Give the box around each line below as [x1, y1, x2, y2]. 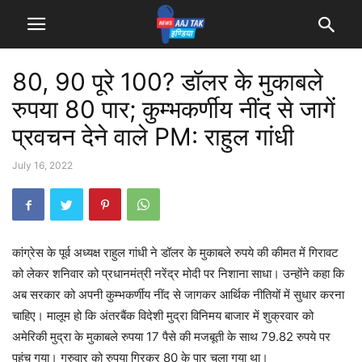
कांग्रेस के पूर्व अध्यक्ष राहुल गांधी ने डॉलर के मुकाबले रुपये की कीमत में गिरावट [12, 245, 339, 260]
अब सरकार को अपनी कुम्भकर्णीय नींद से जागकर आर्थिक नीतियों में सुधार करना [12, 287, 344, 302]
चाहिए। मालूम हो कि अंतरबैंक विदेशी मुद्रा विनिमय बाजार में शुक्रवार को [12, 308, 314, 323]
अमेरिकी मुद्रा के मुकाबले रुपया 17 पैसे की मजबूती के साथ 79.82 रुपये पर [12, 329, 330, 344]
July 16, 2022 [12, 159, 73, 171]
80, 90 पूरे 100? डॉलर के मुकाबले [12, 67, 323, 96]
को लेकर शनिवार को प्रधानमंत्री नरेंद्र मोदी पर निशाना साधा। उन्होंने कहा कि [12, 266, 344, 281]
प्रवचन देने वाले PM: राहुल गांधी [12, 122, 294, 151]
